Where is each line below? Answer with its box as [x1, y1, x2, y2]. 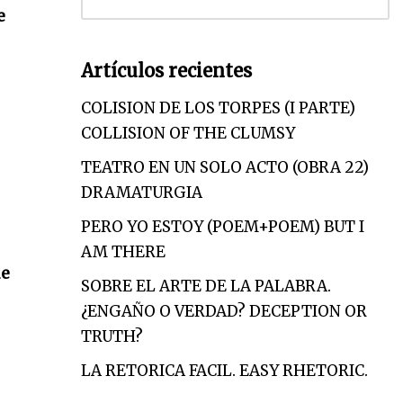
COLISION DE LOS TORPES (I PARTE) [80, 98, 355, 118]
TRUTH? [80, 327, 143, 346]
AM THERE [80, 242, 166, 262]
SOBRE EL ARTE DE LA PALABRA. [80, 276, 331, 296]
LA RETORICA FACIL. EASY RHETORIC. [80, 361, 368, 381]
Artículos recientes [80, 59, 252, 82]
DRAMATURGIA [80, 183, 202, 202]
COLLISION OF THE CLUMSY [80, 123, 295, 143]
